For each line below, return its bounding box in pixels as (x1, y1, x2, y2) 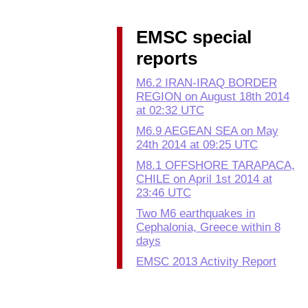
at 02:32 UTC (135, 104, 204, 117)
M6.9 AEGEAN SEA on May (135, 124, 278, 137)
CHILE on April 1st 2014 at (135, 173, 272, 186)
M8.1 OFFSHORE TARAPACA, (135, 159, 295, 172)
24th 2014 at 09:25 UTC (135, 138, 258, 151)
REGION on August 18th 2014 (135, 90, 289, 103)
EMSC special (135, 27, 252, 47)
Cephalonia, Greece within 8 (135, 221, 280, 234)
